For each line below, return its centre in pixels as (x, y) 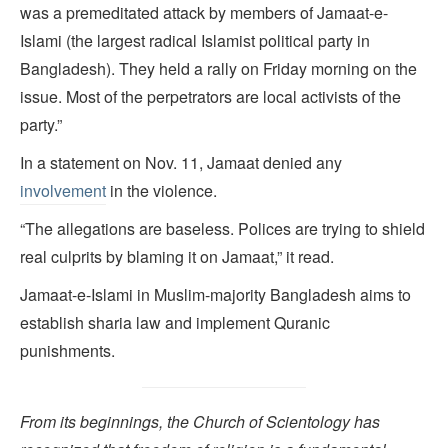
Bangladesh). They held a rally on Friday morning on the (218, 68)
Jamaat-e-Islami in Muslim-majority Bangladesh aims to (215, 294)
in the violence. (161, 190)
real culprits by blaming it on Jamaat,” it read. (177, 256)
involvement (63, 190)
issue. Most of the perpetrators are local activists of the (210, 96)
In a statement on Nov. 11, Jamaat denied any (181, 162)
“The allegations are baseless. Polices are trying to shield (222, 228)
